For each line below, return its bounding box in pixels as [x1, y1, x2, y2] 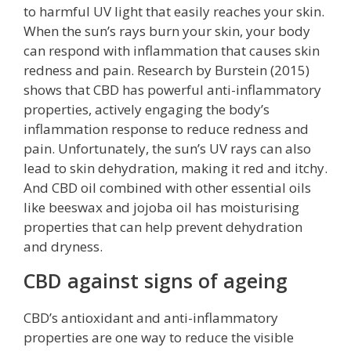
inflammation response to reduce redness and [24, 119, 309, 138]
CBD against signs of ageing [24, 266, 288, 294]
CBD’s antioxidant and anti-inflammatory [24, 308, 278, 327]
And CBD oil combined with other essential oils [24, 178, 311, 197]
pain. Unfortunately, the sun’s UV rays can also [24, 139, 311, 157]
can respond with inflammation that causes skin [24, 41, 320, 60]
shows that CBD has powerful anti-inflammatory [24, 80, 321, 99]
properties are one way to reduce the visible [24, 327, 294, 346]
